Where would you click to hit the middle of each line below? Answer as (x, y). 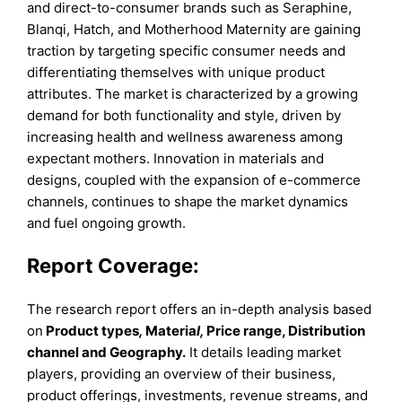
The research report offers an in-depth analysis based (200, 309)
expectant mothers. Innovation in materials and (176, 159)
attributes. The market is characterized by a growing (193, 94)
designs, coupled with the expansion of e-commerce (194, 180)
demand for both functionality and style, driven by (184, 116)
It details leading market (264, 352)
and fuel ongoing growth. (107, 223)
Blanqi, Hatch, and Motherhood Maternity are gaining (194, 30)
